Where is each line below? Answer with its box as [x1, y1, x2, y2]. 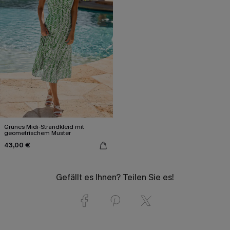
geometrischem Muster [4, 128, 71, 137]
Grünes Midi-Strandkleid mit [4, 122, 84, 131]
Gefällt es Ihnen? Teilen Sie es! [56, 171, 174, 183]
